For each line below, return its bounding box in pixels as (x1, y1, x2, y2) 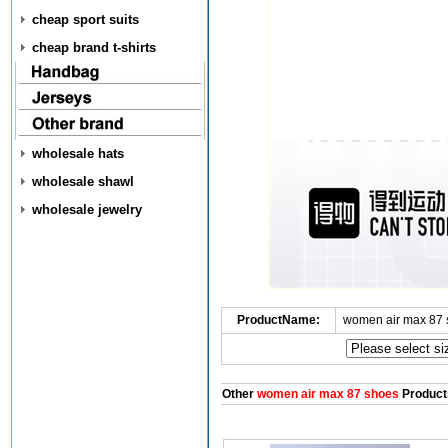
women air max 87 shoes (253, 387, 399, 401)
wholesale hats (32, 146, 124, 161)
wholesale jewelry (32, 202, 142, 217)
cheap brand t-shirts (32, 40, 156, 55)
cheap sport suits (32, 12, 139, 27)
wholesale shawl (32, 174, 134, 189)
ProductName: (236, 313, 320, 327)
